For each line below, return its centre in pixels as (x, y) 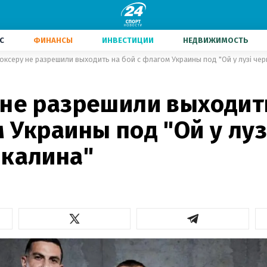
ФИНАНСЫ (53, 40)
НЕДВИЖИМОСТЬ (216, 40)
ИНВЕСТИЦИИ (128, 40)
